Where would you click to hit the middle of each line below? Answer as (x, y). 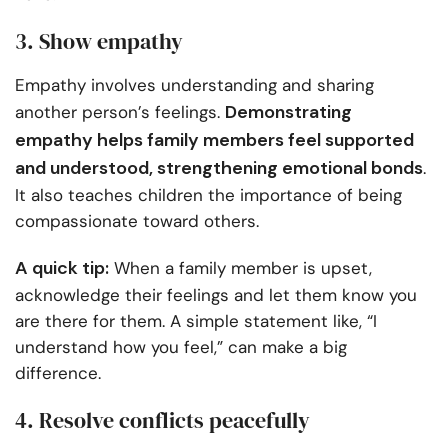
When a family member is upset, (240, 268)
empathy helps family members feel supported (214, 140)
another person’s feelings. (120, 112)
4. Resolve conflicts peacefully (162, 420)
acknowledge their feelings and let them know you (216, 295)
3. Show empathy (99, 41)
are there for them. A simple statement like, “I (196, 321)
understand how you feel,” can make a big (181, 347)
